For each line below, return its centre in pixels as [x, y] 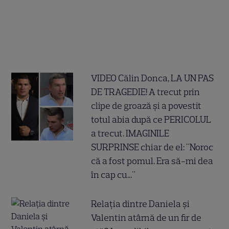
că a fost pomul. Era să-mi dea [152, 161]
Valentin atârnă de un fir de [146, 218]
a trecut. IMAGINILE [130, 134]
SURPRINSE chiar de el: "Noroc [152, 147]
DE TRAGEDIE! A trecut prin [146, 92]
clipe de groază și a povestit [146, 106]
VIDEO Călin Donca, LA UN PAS [153, 78]
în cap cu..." [113, 175]
